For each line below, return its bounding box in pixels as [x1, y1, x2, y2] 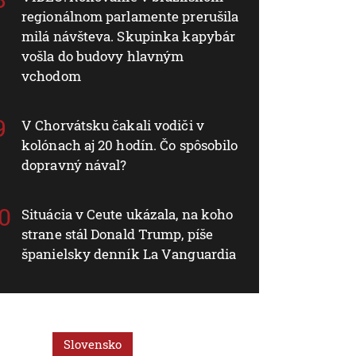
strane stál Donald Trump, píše [21, 224, 214, 243]
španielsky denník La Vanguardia [21, 244, 237, 263]
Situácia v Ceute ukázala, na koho [21, 204, 234, 223]
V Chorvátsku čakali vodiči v [21, 115, 204, 134]
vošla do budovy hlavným [21, 46, 184, 65]
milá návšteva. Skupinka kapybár [21, 26, 236, 45]
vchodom [21, 66, 81, 85]
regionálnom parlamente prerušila [21, 6, 239, 25]
